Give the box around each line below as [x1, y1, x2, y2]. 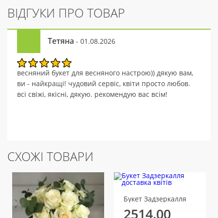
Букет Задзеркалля [124, 194, 186, 203]
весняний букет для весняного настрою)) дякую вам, [17, 68, 193, 77]
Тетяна [48, 36, 74, 46]
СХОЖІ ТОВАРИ [7, 148, 93, 164]
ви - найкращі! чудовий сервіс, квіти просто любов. [17, 79, 190, 88]
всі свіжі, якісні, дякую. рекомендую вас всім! [17, 90, 167, 99]
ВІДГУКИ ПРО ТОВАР [7, 4, 125, 21]
